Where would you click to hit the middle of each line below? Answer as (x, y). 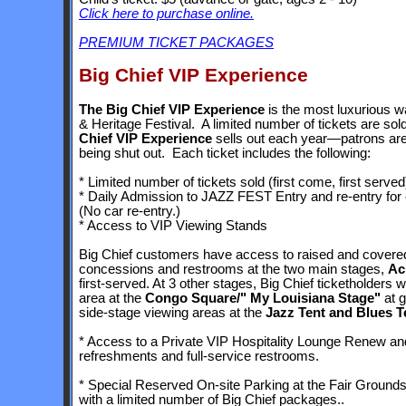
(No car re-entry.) (130, 211)
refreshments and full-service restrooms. (199, 356)
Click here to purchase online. (166, 14)
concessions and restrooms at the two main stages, (233, 269)
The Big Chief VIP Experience (172, 110)
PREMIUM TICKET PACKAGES (176, 43)
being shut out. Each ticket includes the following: (225, 153)
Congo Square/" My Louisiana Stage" (263, 298)
